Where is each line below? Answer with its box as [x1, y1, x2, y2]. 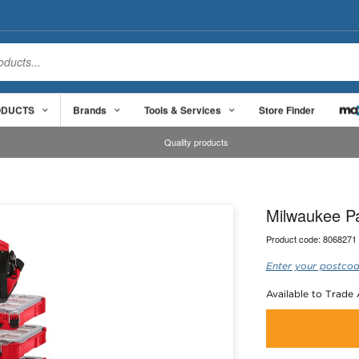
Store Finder [259, 102, 315, 117]
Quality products [164, 135, 229, 149]
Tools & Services [144, 102, 221, 117]
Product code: [265, 232, 323, 245]
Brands [73, 102, 107, 117]
